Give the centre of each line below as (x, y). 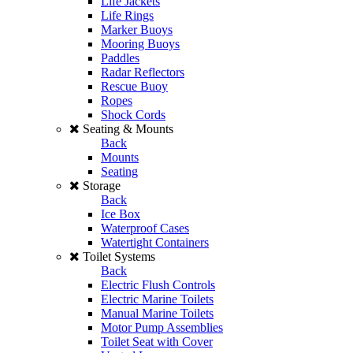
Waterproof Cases (145, 228)
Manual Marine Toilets (157, 313)
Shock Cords (133, 115)
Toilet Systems (119, 256)
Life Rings (127, 15)
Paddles (120, 58)
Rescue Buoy (134, 86)
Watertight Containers (155, 242)
